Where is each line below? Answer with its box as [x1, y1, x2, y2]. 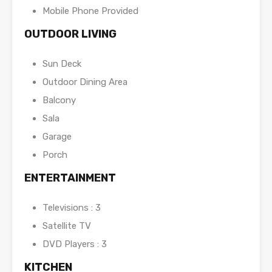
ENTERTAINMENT [24, 171, 116, 185]
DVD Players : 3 [42, 239, 107, 250]
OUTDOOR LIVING [24, 27, 117, 41]
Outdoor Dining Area [42, 76, 127, 88]
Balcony [42, 95, 76, 106]
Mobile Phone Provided [42, 5, 138, 17]
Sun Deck [42, 58, 81, 70]
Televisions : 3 [42, 202, 101, 214]
